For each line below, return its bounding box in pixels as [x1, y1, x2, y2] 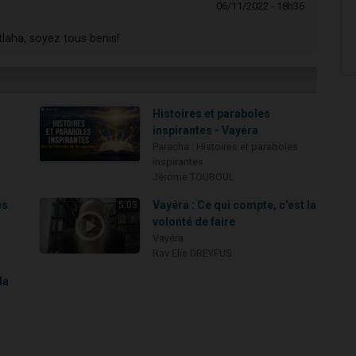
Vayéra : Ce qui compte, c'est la [153, 199, 317, 212]
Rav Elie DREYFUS [153, 247, 232, 260]
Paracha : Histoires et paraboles [153, 141, 299, 153]
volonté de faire [153, 215, 236, 229]
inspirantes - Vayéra [153, 124, 259, 137]
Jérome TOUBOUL [153, 171, 235, 184]
